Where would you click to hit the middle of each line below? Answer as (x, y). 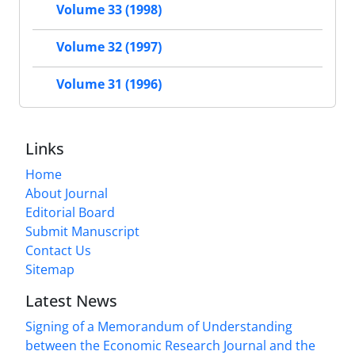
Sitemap (50, 270)
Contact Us (58, 251)
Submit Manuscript (82, 232)
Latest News (71, 301)
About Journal (67, 194)
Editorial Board (70, 213)
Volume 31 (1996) (109, 84)
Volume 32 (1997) (109, 47)
